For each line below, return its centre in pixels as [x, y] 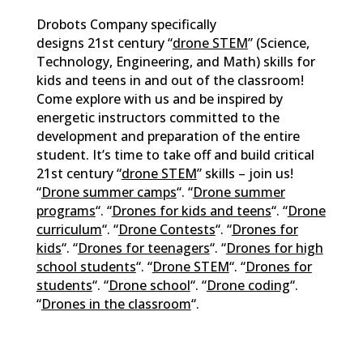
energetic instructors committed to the [158, 117]
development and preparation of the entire [168, 136]
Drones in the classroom [116, 303]
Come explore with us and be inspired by [159, 98]
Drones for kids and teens [191, 210]
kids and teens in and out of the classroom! [170, 80]
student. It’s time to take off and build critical [175, 154]
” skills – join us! [245, 173]
